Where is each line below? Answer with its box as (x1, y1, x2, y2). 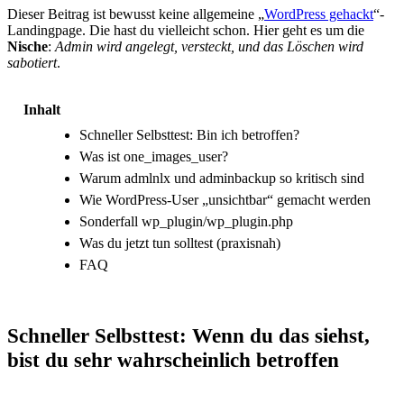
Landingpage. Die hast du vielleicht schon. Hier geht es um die (7, 22, 364, 38)
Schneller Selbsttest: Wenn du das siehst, (7, 323, 370, 347)
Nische (7, 38, 48, 54)
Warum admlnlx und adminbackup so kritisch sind (79, 170, 364, 186)
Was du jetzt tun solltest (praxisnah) (79, 234, 280, 251)
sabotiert (7, 54, 57, 70)
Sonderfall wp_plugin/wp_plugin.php (79, 213, 293, 229)
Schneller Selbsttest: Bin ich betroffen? (79, 126, 299, 142)
